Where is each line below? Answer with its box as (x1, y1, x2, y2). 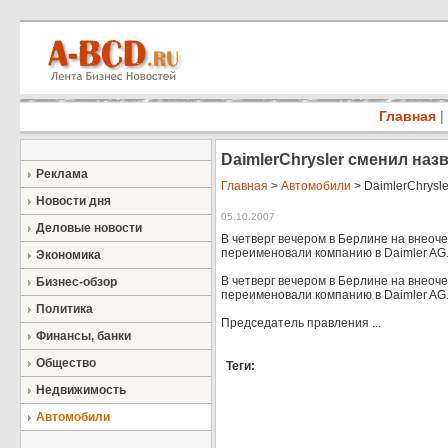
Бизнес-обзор (36, 275, 117, 289)
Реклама (36, 167, 88, 181)
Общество (36, 356, 96, 370)
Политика (36, 302, 93, 316)
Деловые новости (36, 221, 142, 235)
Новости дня (36, 194, 111, 208)
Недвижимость (36, 383, 126, 397)
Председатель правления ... (221, 316, 381, 331)
